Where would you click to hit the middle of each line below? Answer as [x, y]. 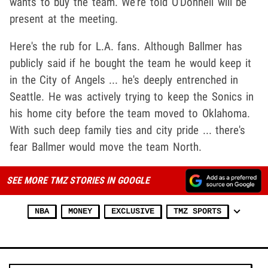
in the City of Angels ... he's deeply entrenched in [124, 80]
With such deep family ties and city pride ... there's [128, 130]
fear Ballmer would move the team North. [106, 147]
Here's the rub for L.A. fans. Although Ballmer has [126, 47]
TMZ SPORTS [197, 212]
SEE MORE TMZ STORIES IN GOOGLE [78, 181]
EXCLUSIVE [133, 212]
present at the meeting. [64, 19]
